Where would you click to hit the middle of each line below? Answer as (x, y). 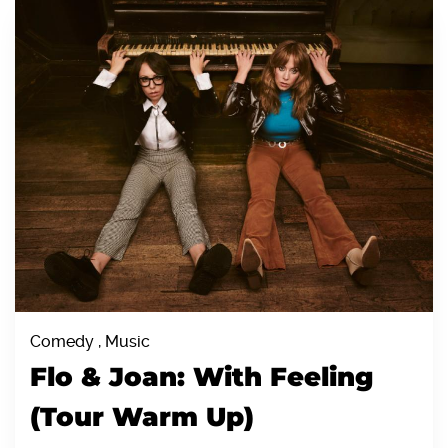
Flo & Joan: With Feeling (201, 376)
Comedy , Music (90, 341)
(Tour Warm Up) (142, 416)
